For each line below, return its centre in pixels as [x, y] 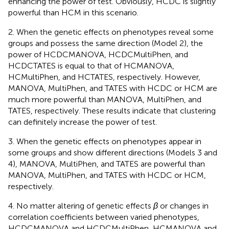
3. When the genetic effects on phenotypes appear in [105, 142]
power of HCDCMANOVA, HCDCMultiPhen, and [98, 55]
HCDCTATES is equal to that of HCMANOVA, [91, 66]
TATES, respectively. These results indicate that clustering [112, 111]
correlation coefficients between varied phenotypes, [104, 217]
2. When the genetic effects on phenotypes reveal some [111, 32]
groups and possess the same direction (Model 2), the [106, 43]
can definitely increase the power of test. [83, 122]
